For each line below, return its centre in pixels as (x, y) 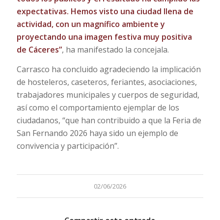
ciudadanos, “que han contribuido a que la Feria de (109, 120)
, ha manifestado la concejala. (115, 50)
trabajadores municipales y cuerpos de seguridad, (108, 95)
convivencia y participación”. (68, 146)
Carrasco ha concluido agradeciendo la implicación (109, 69)
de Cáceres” (39, 50)
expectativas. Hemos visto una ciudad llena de (105, 12)
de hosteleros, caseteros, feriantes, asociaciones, (107, 82)
